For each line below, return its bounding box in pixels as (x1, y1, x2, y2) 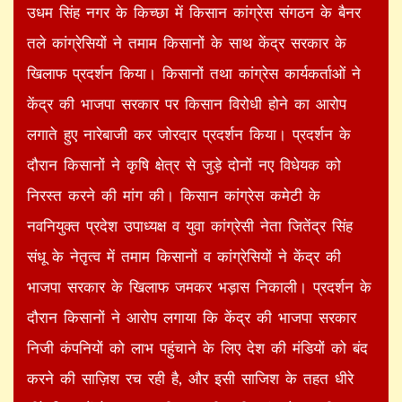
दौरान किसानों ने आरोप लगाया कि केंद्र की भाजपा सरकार (27, 307, 356, 327)
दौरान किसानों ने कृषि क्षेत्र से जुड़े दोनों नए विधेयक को (27, 154, 341, 174)
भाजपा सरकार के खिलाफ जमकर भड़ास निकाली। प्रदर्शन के (27, 276, 371, 296)
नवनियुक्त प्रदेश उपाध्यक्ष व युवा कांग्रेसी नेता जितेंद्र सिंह (27, 215, 353, 235)
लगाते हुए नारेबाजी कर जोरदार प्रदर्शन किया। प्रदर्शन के (27, 124, 351, 144)
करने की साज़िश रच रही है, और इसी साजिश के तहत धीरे (27, 368, 354, 388)
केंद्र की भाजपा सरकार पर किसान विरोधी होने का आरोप (27, 93, 346, 113)
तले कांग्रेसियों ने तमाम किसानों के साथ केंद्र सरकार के (27, 32, 346, 52)
